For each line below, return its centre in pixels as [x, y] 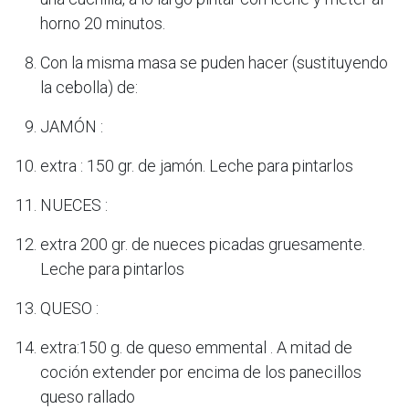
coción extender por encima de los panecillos [201, 372]
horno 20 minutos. [103, 23]
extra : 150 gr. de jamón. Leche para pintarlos [197, 165]
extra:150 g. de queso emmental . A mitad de [196, 347]
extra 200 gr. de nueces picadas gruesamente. [203, 244]
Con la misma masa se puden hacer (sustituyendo [214, 62]
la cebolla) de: [89, 87]
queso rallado [88, 396]
